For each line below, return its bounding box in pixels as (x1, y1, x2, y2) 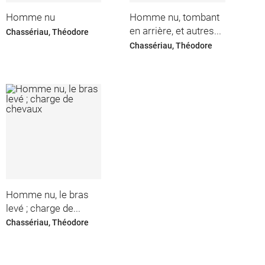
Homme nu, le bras (5, 188, 89, 201)
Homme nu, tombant (130, 11, 220, 24)
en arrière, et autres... (130, 25, 222, 37)
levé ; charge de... (5, 202, 80, 214)
